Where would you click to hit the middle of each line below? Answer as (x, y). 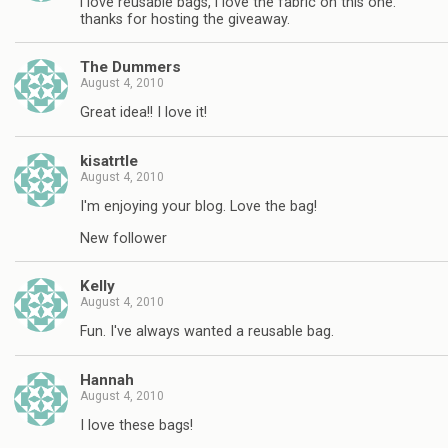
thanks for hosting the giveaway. (185, 19)
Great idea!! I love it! (143, 113)
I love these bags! (136, 426)
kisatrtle (109, 160)
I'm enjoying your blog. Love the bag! (198, 207)
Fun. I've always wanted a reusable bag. (207, 332)
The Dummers (130, 67)
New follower (123, 238)
